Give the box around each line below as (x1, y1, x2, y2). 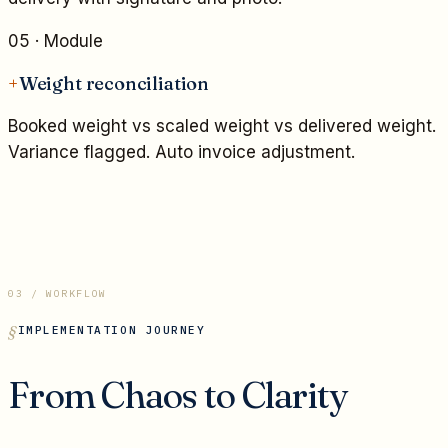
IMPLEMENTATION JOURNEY (17, 322, 206, 337)
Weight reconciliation (18, 71, 209, 95)
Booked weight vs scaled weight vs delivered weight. (8, 115, 436, 136)
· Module (30, 31, 103, 52)
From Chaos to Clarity (8, 371, 348, 418)
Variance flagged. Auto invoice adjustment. (8, 141, 355, 162)
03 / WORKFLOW (8, 286, 107, 300)
